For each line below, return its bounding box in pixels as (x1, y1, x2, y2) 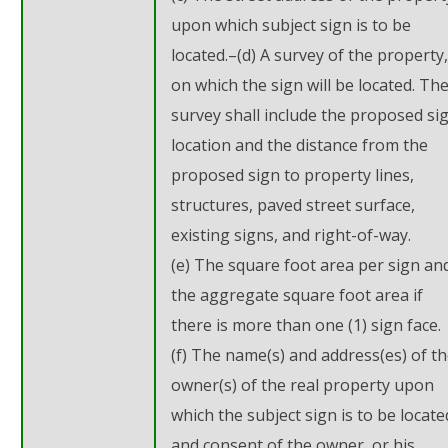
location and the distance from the (171, 133, 428, 156)
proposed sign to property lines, (171, 163, 414, 186)
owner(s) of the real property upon (171, 373, 434, 396)
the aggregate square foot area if (171, 283, 423, 306)
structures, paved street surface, (171, 193, 415, 216)
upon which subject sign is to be (171, 13, 411, 36)
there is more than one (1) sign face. (171, 313, 441, 336)
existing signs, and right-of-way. (171, 223, 411, 246)
